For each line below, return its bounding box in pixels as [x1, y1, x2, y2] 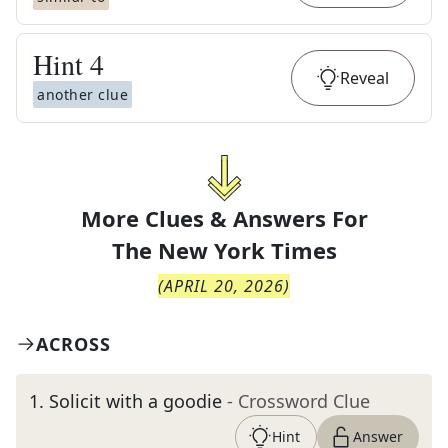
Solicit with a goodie [49, 389, 222, 413]
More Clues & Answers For [80, 203, 368, 233]
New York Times [157, 235, 337, 265]
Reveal [340, 67, 389, 89]
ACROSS [36, 332, 111, 356]
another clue [37, 85, 128, 104]
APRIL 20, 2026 [164, 275, 284, 297]
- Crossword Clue [227, 389, 370, 413]
